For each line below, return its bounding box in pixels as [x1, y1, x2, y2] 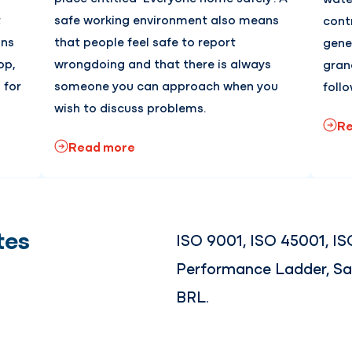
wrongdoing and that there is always [54, 54, 272, 72]
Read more [68, 137, 136, 156]
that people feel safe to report [54, 32, 236, 50]
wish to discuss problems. [54, 98, 210, 116]
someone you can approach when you [54, 76, 279, 94]
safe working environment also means [54, 10, 280, 28]
